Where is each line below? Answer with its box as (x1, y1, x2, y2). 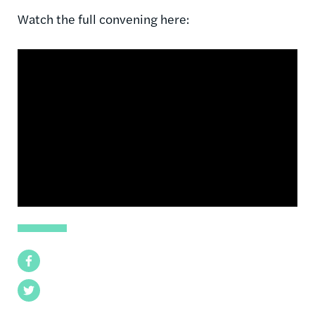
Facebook (18, 252, 65, 269)
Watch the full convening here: (18, 9, 189, 27)
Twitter (18, 281, 54, 298)
